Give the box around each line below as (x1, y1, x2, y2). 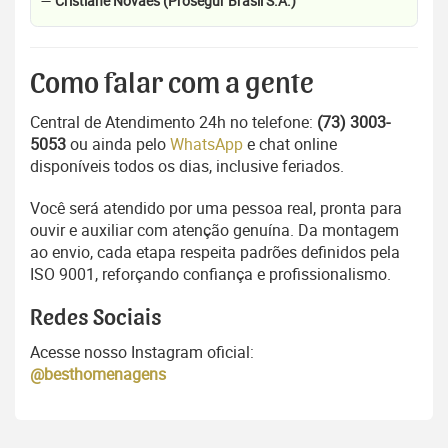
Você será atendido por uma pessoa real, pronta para (30, 196, 402, 219)
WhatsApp (170, 132, 243, 155)
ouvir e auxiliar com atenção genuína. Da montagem (30, 218, 399, 241)
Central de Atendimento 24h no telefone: (30, 110, 317, 133)
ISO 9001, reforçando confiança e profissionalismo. (30, 262, 391, 285)
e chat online (243, 132, 337, 155)
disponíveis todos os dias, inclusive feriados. (30, 154, 344, 177)
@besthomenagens (30, 362, 166, 385)
